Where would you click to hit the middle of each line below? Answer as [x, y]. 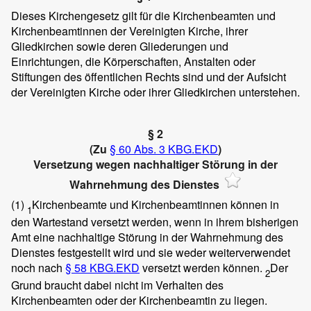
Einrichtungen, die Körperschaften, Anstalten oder [133, 62]
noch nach [38, 267]
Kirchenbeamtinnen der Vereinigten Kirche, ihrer [129, 31]
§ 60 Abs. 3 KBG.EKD [164, 149]
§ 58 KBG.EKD [102, 267]
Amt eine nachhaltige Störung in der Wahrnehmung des [147, 237]
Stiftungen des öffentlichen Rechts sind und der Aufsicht [149, 77]
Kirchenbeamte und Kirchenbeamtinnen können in [155, 204]
